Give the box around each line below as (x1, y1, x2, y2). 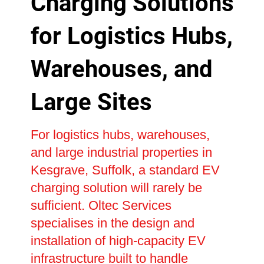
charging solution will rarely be (30, 180, 202, 195)
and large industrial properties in (30, 144, 212, 160)
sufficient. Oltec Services (30, 197, 171, 213)
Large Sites (30, 88, 152, 116)
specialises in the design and (30, 215, 194, 230)
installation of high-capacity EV (30, 233, 206, 248)
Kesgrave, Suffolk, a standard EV (30, 162, 220, 177)
